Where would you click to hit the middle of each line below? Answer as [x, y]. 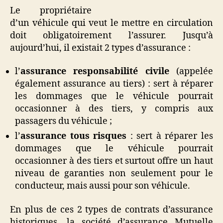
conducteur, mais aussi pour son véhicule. [103, 186]
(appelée [191, 71]
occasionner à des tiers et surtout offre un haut [114, 161]
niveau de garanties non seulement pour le [114, 173]
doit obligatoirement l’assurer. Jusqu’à [111, 35]
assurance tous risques [74, 136]
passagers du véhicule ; [63, 121]
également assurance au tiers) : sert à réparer [114, 84]
